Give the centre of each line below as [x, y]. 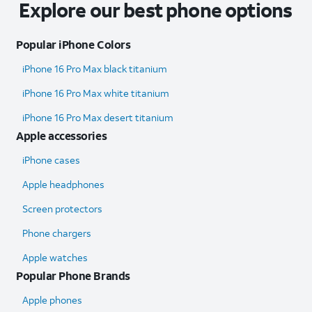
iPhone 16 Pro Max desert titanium [98, 118]
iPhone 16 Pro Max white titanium [96, 93]
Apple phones [52, 300]
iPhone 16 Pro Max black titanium [95, 69]
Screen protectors [62, 209]
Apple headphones [63, 185]
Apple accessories [62, 136]
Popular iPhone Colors [73, 45]
